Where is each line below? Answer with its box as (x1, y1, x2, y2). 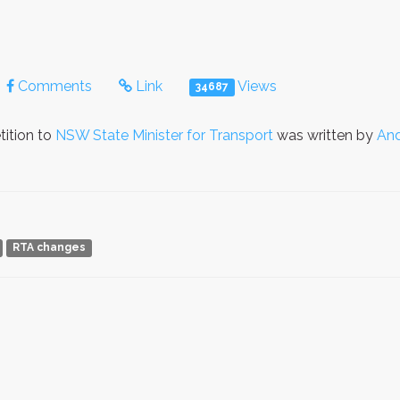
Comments (14, 78, 92, 96)
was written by (273, 127, 377, 145)
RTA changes (12, 241, 86, 254)
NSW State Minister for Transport (55, 127, 273, 145)
